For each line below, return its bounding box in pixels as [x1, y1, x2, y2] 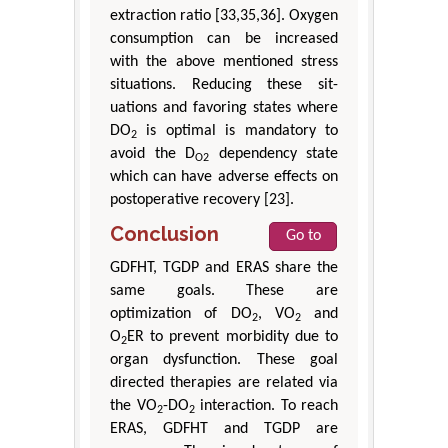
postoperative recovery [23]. [110, 192, 294, 209]
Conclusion [110, 222, 219, 247]
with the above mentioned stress [110, 54, 338, 71]
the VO [110, 398, 157, 415]
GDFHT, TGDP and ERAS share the [110, 260, 338, 277]
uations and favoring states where [110, 100, 338, 117]
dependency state [209, 146, 338, 163]
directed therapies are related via [110, 375, 338, 392]
